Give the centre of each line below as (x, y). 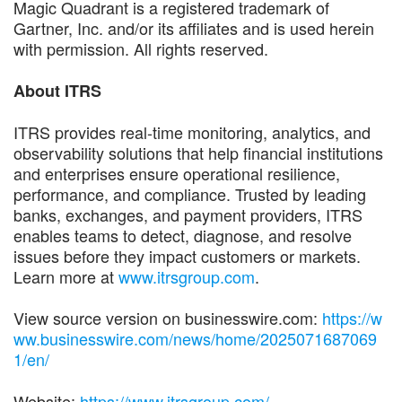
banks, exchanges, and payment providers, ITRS (188, 214)
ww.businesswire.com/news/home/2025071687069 (195, 338)
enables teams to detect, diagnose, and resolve (183, 235)
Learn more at (66, 276)
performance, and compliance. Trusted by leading (190, 193)
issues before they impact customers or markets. (187, 255)
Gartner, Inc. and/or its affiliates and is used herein (194, 27)
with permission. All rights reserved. (141, 48)
